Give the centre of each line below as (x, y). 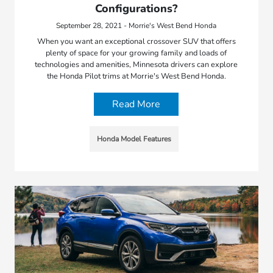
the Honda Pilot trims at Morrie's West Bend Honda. (136, 76)
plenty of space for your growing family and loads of (136, 53)
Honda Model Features (134, 139)
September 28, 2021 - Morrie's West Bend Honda (136, 25)
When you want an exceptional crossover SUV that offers (136, 41)
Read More (136, 104)
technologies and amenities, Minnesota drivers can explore (136, 64)
